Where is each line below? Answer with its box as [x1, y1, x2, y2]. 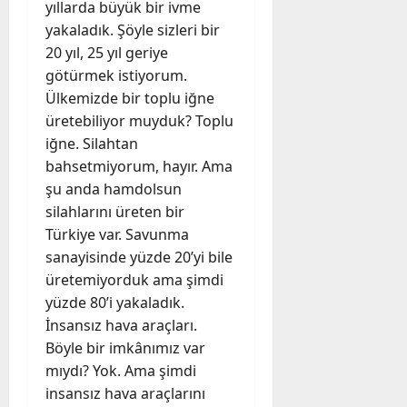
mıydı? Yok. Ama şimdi [45, 360, 196, 381]
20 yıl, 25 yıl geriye [45, 42, 168, 63]
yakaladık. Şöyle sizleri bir [45, 19, 220, 40]
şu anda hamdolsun [45, 178, 182, 199]
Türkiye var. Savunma [45, 223, 189, 244]
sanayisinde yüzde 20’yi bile [45, 246, 233, 267]
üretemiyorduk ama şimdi [45, 269, 223, 290]
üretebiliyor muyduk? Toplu [45, 110, 233, 131]
